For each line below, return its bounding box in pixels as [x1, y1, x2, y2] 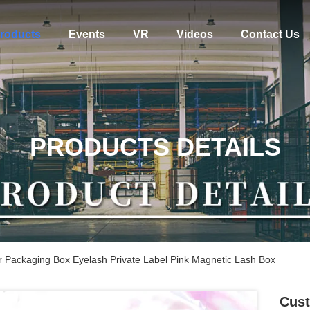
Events [68, 28, 105, 40]
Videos [176, 28, 213, 40]
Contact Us [240, 28, 300, 40]
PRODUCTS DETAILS [29, 133, 281, 161]
